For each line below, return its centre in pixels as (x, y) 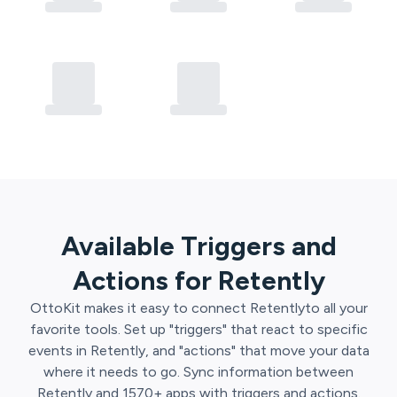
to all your (336, 308)
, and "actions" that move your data (257, 350)
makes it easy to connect (163, 308)
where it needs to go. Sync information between (198, 372)
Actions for (142, 280)
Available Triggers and (198, 246)
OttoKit (55, 308)
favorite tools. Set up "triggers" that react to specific (198, 329)
